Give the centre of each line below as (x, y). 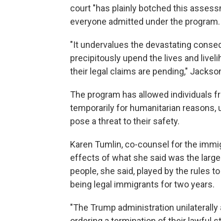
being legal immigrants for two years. (142, 184)
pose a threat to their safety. (125, 121)
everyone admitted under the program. (145, 21)
